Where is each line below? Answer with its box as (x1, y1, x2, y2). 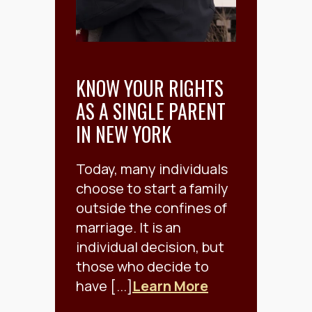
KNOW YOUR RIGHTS (76, 74, 224, 103)
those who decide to (76, 257, 209, 276)
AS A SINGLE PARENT (76, 97, 226, 126)
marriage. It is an (76, 218, 181, 237)
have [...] (76, 276, 132, 296)
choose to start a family (76, 179, 228, 198)
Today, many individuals (76, 159, 228, 179)
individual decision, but (76, 237, 224, 257)
